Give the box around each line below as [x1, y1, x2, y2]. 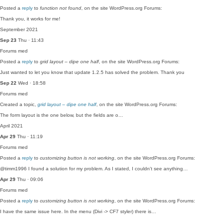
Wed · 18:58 [17, 80, 46, 86]
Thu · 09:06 [16, 177, 43, 182]
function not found [40, 5, 81, 11]
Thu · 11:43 [17, 37, 44, 43]
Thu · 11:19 [16, 134, 43, 139]
